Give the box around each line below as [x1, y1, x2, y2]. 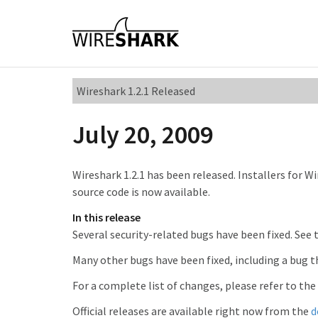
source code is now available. [72, 185, 210, 199]
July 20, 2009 [72, 119, 213, 150]
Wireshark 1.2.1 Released [77, 84, 195, 98]
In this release [72, 210, 141, 224]
